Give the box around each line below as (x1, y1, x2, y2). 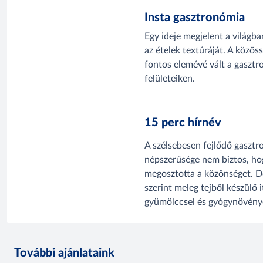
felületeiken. (144, 73, 195, 83)
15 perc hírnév (144, 116, 221, 129)
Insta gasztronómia (144, 12, 245, 24)
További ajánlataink (14, 247, 114, 259)
